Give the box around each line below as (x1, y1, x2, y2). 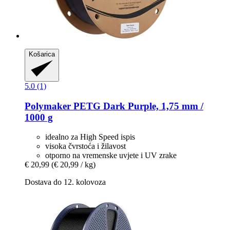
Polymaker (25, 100, 71, 111)
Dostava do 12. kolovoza (25, 178, 106, 187)
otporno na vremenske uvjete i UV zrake (45, 151, 177, 160)
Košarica (29, 50, 55, 59)
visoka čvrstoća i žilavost (45, 142, 126, 151)
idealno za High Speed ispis (45, 132, 135, 142)
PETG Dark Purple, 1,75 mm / (71, 100, 203, 111)
